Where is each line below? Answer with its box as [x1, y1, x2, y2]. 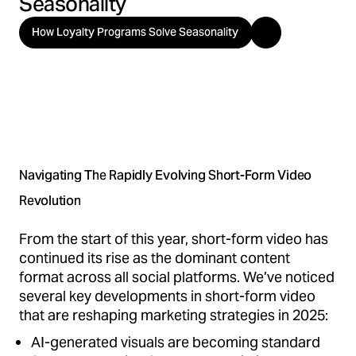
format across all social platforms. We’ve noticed [19, 267, 335, 286]
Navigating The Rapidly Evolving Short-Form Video [19, 166, 311, 184]
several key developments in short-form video [19, 286, 315, 305]
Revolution [19, 192, 81, 209]
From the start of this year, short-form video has [19, 229, 328, 248]
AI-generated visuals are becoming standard [31, 332, 320, 351]
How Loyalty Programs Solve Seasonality [32, 24, 238, 39]
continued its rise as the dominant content [19, 248, 290, 267]
